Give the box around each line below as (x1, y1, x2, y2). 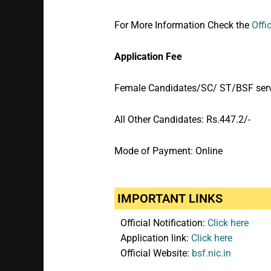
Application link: (120, 232, 191, 244)
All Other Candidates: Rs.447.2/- (114, 114, 250, 126)
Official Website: (120, 247, 192, 260)
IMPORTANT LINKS (117, 191, 223, 206)
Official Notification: (120, 217, 207, 229)
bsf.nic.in (191, 247, 231, 260)
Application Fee (114, 51, 182, 63)
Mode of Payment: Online (114, 145, 223, 157)
